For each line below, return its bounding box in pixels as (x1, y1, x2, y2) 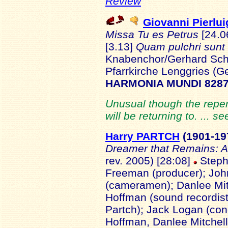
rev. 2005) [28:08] (105, 155, 193, 166)
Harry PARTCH (105, 130, 180, 142)
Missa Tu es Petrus (105, 28, 202, 40)
